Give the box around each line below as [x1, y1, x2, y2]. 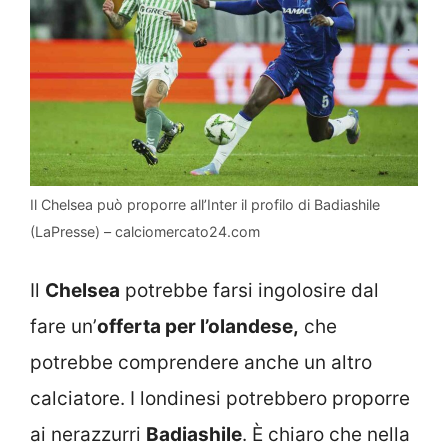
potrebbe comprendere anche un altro [30, 351, 372, 375]
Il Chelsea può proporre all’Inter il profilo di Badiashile [30, 195, 380, 213]
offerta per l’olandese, [97, 315, 299, 339]
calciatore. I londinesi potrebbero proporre [30, 387, 410, 411]
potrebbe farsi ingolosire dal [120, 279, 379, 303]
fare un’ [30, 315, 97, 339]
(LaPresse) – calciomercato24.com [30, 222, 260, 240]
